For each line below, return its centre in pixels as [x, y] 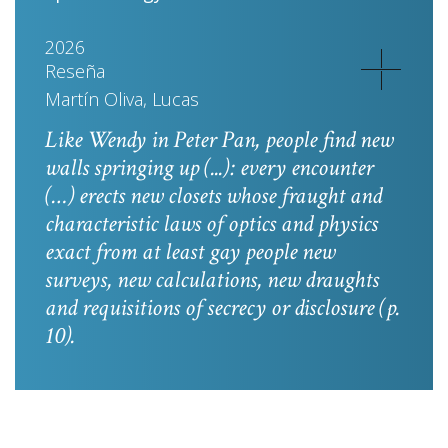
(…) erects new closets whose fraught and [213, 195]
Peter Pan [214, 139]
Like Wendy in [109, 139]
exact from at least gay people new [190, 251]
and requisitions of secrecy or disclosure [209, 307]
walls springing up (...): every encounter [209, 167]
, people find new [324, 139]
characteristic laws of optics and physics [211, 223]
